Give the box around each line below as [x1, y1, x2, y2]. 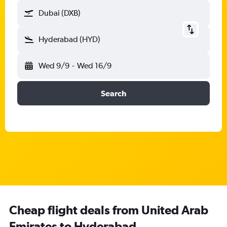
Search [101, 89, 126, 98]
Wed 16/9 [77, 61, 111, 70]
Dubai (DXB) [39, 8, 81, 18]
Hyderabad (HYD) [39, 34, 100, 44]
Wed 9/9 [39, 61, 69, 70]
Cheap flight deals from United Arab [9, 203, 208, 217]
